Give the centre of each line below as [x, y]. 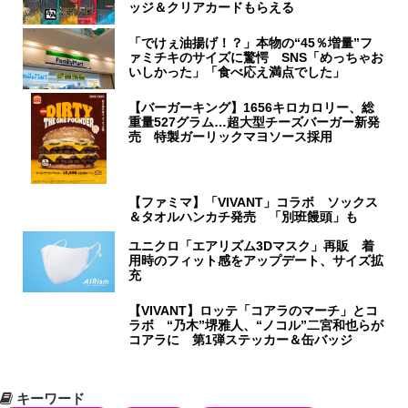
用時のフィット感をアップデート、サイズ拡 [256, 260]
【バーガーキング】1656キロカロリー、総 [252, 107]
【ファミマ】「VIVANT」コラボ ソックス [254, 202]
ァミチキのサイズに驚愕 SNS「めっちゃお [256, 57]
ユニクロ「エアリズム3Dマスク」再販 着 [252, 245]
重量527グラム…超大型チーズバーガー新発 [255, 122]
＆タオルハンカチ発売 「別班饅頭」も [244, 216]
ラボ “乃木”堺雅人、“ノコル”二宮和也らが [256, 325]
